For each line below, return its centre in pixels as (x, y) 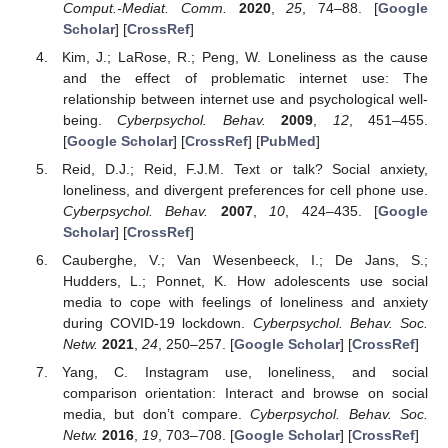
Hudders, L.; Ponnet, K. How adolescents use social (245, 281)
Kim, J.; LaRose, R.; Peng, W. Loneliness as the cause (245, 56)
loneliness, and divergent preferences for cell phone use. (245, 190)
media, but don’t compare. (156, 414)
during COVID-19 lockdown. (157, 323)
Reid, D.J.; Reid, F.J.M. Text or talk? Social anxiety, (245, 169)
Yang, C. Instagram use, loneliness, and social (245, 372)
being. (90, 119)
